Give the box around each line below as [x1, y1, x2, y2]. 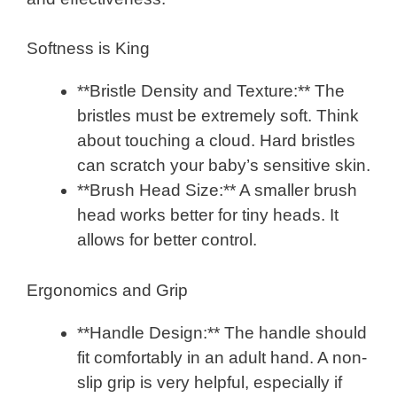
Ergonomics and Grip [27, 280, 188, 300]
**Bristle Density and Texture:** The [77, 82, 345, 101]
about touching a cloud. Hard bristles [77, 131, 355, 151]
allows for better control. [77, 230, 257, 250]
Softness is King [27, 39, 150, 58]
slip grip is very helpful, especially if [77, 372, 342, 392]
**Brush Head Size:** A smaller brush [77, 181, 357, 200]
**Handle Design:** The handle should [77, 323, 367, 342]
